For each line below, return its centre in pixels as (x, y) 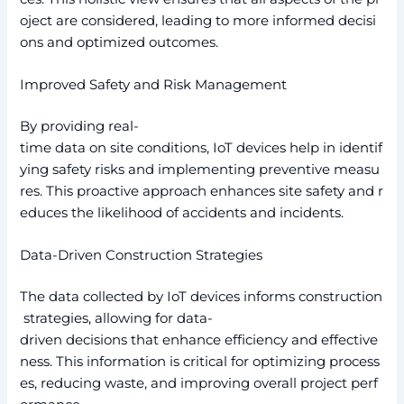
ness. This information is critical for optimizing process (200, 362)
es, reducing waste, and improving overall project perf (199, 384)
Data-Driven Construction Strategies (142, 256)
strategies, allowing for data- (117, 319)
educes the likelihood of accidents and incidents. (182, 212)
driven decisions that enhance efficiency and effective (199, 340)
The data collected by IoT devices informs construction (202, 297)
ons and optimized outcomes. (119, 42)
